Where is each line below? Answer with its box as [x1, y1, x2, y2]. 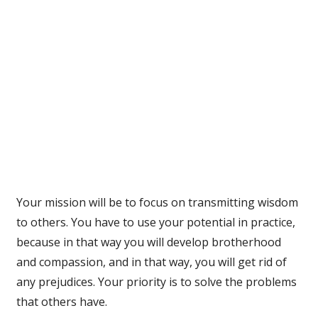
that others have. [16, 294, 107, 310]
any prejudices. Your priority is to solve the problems [16, 274, 297, 290]
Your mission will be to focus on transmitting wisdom [16, 194, 298, 211]
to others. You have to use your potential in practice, [16, 214, 295, 231]
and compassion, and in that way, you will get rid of [16, 254, 287, 270]
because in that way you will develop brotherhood [16, 234, 281, 251]
